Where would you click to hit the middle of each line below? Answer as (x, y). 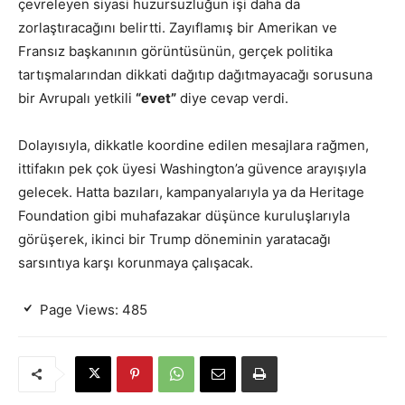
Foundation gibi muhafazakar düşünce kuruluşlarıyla (184, 215)
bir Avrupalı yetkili (77, 98)
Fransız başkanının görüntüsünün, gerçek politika (175, 51)
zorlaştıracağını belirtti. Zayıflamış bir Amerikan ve (178, 27)
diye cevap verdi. (232, 98)
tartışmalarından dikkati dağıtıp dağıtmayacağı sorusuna (195, 74)
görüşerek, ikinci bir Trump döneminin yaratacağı (174, 239)
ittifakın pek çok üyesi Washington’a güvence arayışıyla (192, 168)
